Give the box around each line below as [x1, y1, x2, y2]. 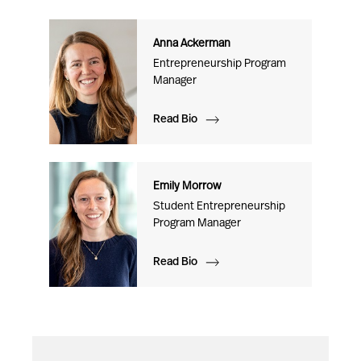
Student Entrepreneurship [152, 201, 285, 213]
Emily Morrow [152, 180, 221, 193]
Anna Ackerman [152, 38, 230, 50]
